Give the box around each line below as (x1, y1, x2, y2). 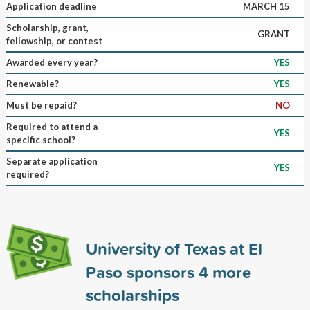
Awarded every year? (6, 56, 98, 68)
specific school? (6, 134, 75, 145)
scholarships (85, 282, 179, 307)
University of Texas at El (85, 236, 262, 260)
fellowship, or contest (6, 35, 102, 46)
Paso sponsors (85, 259, 199, 284)
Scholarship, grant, (6, 21, 89, 33)
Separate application (6, 155, 98, 167)
